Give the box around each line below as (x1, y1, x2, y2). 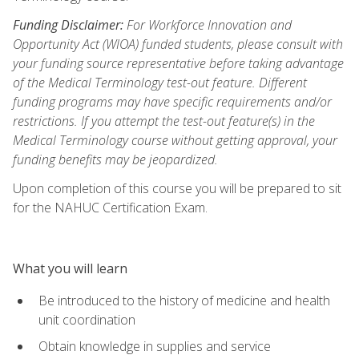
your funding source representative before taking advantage (13, 54, 344, 72)
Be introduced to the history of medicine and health (38, 291, 330, 309)
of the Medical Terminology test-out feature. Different (13, 73, 307, 91)
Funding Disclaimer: (13, 15, 123, 34)
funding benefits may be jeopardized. (13, 150, 218, 168)
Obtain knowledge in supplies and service (38, 337, 271, 355)
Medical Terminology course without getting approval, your (13, 131, 337, 149)
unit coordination (38, 310, 135, 329)
